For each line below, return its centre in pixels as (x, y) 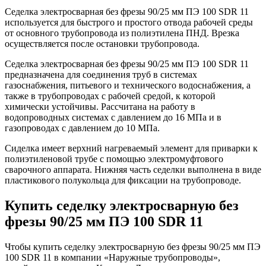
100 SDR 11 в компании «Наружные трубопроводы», (113, 257)
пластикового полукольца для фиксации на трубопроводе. (123, 180)
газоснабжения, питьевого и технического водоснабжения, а (128, 85)
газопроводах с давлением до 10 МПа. (82, 128)
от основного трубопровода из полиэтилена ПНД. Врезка (122, 33)
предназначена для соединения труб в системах (101, 74)
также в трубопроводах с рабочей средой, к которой (110, 96)
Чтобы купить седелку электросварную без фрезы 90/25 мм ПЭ (133, 246)
